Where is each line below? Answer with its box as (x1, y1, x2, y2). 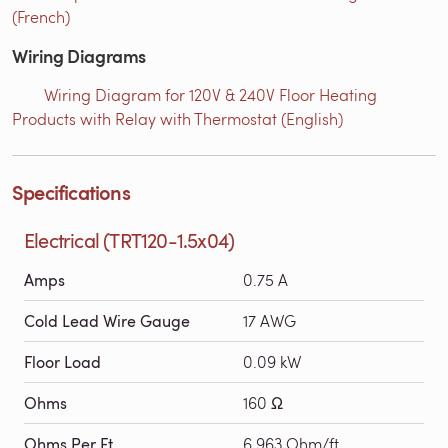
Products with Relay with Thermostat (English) (12, 107, 343, 129)
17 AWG (243, 309, 296, 331)
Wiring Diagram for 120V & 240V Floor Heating (44, 83, 377, 105)
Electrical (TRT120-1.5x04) (24, 225, 235, 254)
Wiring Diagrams (12, 42, 146, 68)
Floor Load (24, 350, 101, 373)
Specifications (12, 177, 130, 206)
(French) (12, 5, 70, 27)
